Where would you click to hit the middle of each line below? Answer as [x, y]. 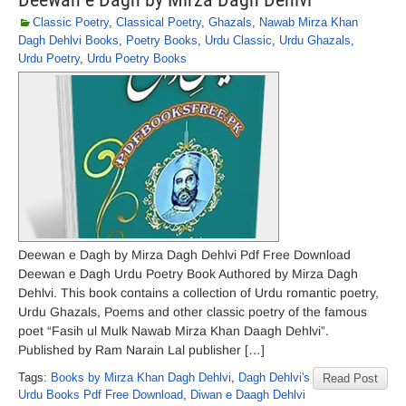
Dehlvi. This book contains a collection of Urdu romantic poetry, [198, 293]
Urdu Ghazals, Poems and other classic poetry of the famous [193, 312]
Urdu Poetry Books [137, 58]
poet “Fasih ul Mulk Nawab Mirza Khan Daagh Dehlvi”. [174, 331]
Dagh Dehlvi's [274, 377]
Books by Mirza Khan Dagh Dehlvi [141, 377]
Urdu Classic [238, 40]
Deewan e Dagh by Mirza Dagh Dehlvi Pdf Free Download [184, 255]
